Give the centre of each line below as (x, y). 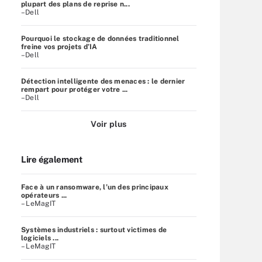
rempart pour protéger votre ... (75, 89)
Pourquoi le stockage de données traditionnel (100, 38)
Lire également (52, 159)
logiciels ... (40, 238)
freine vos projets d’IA (59, 46)
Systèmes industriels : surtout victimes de (94, 230)
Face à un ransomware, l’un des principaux (95, 187)
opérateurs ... (44, 195)
